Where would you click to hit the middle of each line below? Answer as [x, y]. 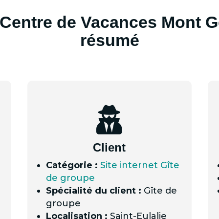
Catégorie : [72, 165]
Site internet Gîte [140, 165]
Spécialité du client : [93, 191]
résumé [109, 40]
